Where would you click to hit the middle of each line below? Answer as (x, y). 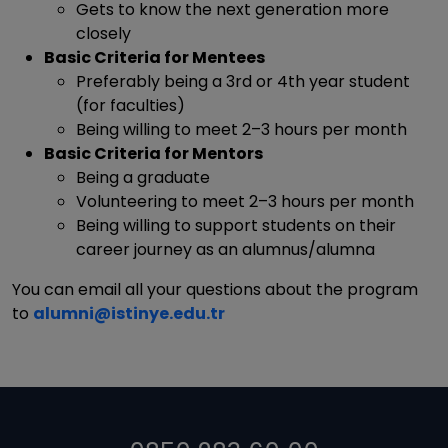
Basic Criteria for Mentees (154, 57)
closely (103, 33)
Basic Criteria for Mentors (153, 153)
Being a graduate (143, 177)
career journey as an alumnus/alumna (225, 249)
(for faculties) (130, 105)
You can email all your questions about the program (215, 289)
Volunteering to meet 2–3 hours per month (245, 201)
